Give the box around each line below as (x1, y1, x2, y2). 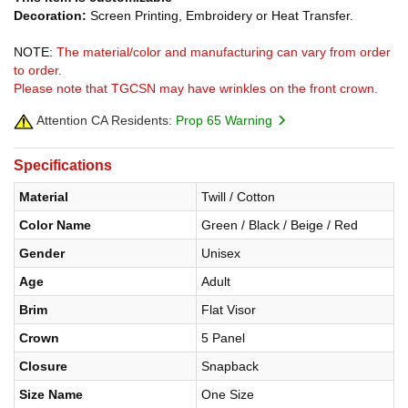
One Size (201, 387, 254, 403)
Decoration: (14, 8, 90, 24)
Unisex (201, 246, 240, 261)
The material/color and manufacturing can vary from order (56, 45, 391, 60)
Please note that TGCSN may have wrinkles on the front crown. (14, 81, 378, 97)
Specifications (14, 158, 112, 174)
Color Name (19, 218, 91, 233)
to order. (14, 63, 62, 78)
